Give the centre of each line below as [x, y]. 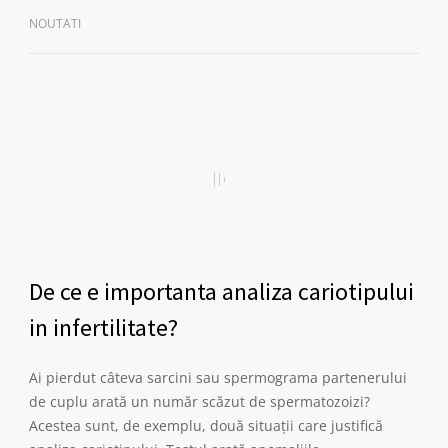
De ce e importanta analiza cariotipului [221, 291]
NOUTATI [55, 23]
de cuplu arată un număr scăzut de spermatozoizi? [199, 401]
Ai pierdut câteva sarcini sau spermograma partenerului [218, 377]
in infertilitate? [103, 327]
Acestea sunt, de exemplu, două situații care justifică [206, 425]
